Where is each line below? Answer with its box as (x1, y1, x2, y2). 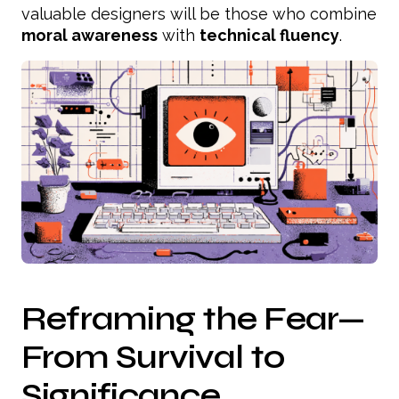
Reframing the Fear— (21, 298, 365, 339)
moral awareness (21, 25, 158, 45)
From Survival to (21, 337, 284, 378)
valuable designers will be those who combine (21, 4, 377, 23)
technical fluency (199, 25, 339, 45)
